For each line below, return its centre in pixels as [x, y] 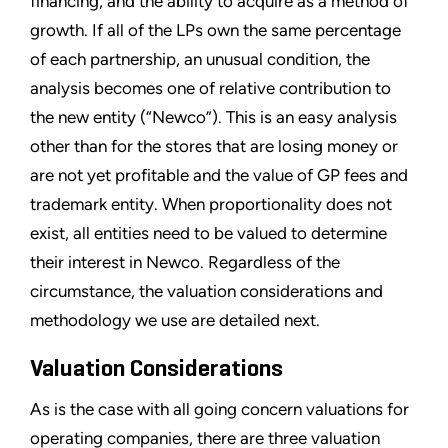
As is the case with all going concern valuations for [219, 409]
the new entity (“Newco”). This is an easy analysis [213, 117]
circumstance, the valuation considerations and [206, 291]
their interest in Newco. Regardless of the [185, 262]
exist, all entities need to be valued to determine [208, 233]
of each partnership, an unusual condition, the [200, 59]
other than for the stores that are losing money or [214, 146]
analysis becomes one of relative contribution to [210, 88]
